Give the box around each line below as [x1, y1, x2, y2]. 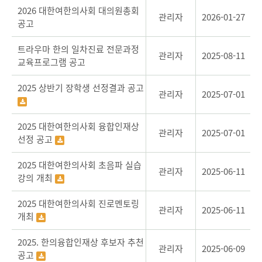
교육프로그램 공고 [18, 56, 85, 68]
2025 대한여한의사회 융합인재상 [18, 120, 139, 133]
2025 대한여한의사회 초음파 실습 [18, 158, 142, 171]
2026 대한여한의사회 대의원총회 [18, 4, 139, 17]
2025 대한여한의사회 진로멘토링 [18, 197, 139, 210]
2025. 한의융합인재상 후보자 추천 [18, 236, 144, 249]
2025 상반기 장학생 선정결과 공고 [18, 81, 144, 94]
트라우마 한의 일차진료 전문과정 [18, 43, 139, 56]
